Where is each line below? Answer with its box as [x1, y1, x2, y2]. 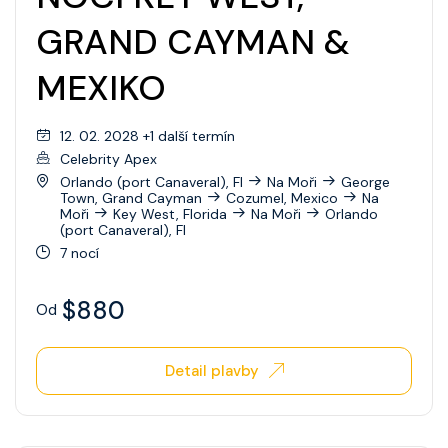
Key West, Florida [113, 204, 227, 223]
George [341, 172, 390, 191]
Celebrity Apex [60, 149, 157, 168]
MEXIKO [36, 65, 166, 112]
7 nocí [60, 243, 99, 262]
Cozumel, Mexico [226, 188, 338, 207]
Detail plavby [164, 360, 259, 381]
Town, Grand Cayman [60, 188, 202, 207]
